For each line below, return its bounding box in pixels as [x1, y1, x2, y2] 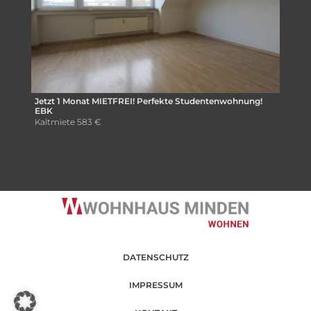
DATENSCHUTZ [122, 252, 189, 263]
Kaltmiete [35, 116, 75, 127]
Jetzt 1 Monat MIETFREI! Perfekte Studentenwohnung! [35, 95, 262, 106]
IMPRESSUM [128, 280, 183, 291]
